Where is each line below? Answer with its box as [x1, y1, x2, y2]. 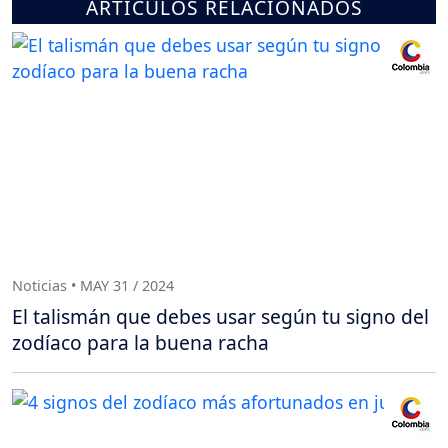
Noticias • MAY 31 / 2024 [12, 275, 174, 295]
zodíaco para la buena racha [12, 329, 269, 357]
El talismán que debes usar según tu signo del [12, 303, 429, 331]
